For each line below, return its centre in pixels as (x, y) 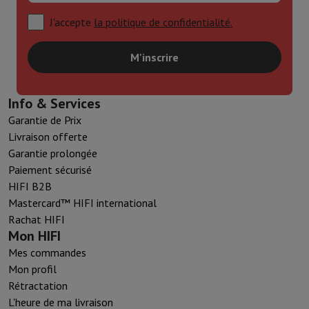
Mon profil (32, 269)
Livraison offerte (48, 136)
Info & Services (54, 103)
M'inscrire (154, 57)
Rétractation (38, 285)
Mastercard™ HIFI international (82, 202)
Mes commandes (47, 252)
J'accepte (70, 22)
